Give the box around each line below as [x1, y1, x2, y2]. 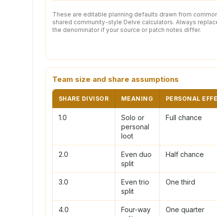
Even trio [121, 177, 149, 186]
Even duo [121, 150, 152, 158]
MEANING [121, 94, 154, 102]
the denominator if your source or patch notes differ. [52, 26, 201, 33]
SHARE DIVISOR [59, 94, 109, 102]
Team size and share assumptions [52, 74, 179, 84]
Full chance [166, 113, 202, 122]
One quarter [166, 205, 204, 214]
